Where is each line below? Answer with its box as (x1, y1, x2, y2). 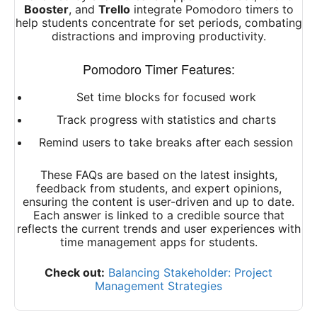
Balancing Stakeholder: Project (108, 265, 272, 280)
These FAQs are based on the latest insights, (40, 168, 277, 183)
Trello (98, 2, 130, 17)
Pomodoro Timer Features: (82, 59, 235, 79)
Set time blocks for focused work (76, 90, 256, 105)
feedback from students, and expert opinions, (35, 181, 282, 196)
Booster (23, 2, 69, 17)
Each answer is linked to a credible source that (33, 208, 284, 223)
